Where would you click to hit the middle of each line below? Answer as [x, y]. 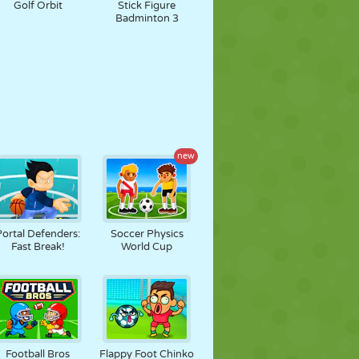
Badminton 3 [147, 18]
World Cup [147, 247]
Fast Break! [38, 247]
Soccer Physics [147, 234]
